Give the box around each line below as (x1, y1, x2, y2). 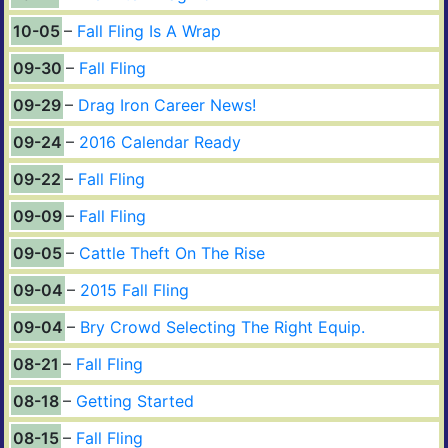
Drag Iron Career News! (78, 94, 256, 115)
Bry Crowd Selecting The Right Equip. (80, 316, 365, 337)
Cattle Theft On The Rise (79, 242, 265, 263)
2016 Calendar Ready (79, 131, 241, 152)
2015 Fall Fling (80, 279, 189, 300)
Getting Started (76, 390, 194, 411)
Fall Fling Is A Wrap (77, 20, 221, 41)
